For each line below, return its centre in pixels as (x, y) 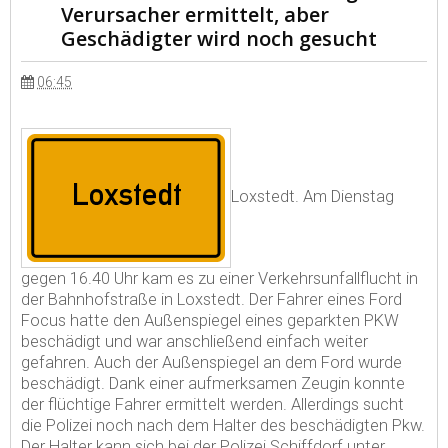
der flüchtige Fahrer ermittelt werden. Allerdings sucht (212, 404)
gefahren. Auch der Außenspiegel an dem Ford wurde (211, 362)
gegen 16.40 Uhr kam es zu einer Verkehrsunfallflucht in (219, 278)
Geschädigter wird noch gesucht (219, 38)
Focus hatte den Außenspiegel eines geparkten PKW (210, 320)
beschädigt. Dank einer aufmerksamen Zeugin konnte (213, 383)
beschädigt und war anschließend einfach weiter (194, 341)
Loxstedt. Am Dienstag (312, 197)
